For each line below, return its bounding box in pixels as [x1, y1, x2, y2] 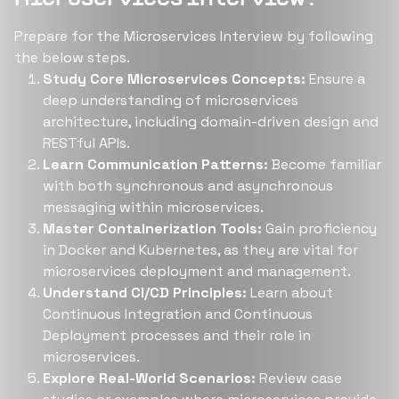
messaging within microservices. [43, 198, 264, 216]
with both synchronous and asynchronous [43, 176, 333, 195]
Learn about [247, 283, 333, 302]
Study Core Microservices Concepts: [43, 69, 305, 88]
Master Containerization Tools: [43, 219, 262, 238]
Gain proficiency [262, 219, 377, 238]
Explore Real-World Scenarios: [43, 369, 256, 387]
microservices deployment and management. [43, 262, 351, 281]
